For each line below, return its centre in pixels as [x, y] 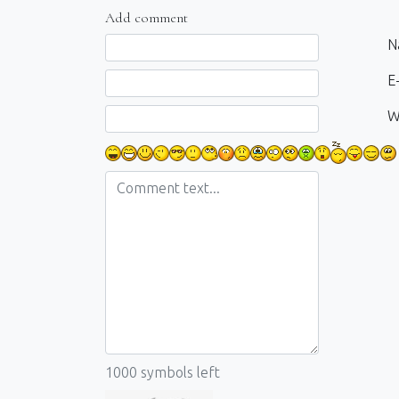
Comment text [151, 43]
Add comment [147, 17]
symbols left [179, 373]
